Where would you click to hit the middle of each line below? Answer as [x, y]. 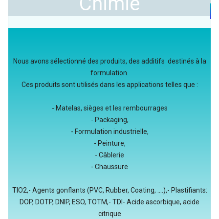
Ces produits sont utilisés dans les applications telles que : [109, 85]
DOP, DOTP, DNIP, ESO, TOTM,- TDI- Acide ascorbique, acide [109, 202]
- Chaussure [109, 167]
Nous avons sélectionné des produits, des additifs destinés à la [109, 61]
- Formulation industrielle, [109, 131]
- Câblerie [109, 155]
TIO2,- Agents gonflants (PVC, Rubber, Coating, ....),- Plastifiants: [109, 190]
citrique [109, 214]
